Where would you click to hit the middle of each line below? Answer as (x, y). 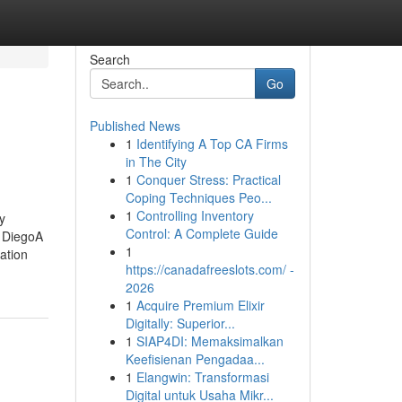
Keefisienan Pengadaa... (195, 359)
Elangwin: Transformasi (202, 377)
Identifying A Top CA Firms (212, 144)
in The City (156, 162)
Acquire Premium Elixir (200, 305)
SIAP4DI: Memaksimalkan (210, 341)
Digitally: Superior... (180, 323)
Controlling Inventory (195, 215)
